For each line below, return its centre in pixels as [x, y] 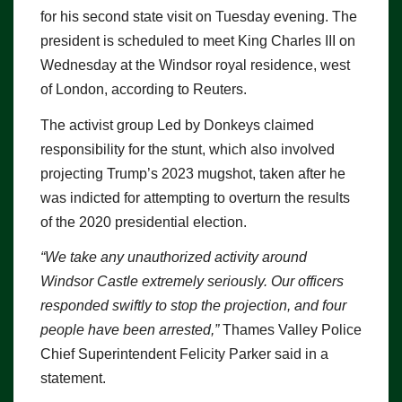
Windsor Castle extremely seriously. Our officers [192, 282]
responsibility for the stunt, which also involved [188, 149]
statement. [73, 379]
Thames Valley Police [290, 330]
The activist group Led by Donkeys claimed [177, 125]
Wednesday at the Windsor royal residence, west [195, 65]
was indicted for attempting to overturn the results [195, 197]
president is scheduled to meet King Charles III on [198, 40]
